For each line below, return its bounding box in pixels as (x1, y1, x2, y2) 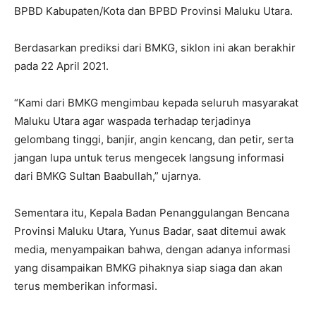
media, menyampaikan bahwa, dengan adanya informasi (14, 243, 291, 257)
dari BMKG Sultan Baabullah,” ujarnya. (14, 169, 201, 183)
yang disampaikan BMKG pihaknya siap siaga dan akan (14, 261, 283, 275)
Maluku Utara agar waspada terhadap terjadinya (14, 114, 250, 128)
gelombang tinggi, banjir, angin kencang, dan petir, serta (14, 133, 293, 147)
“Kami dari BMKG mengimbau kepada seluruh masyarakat (14, 96, 298, 110)
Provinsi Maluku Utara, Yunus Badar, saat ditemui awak (14, 224, 286, 238)
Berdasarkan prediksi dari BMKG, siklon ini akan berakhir (14, 41, 296, 55)
